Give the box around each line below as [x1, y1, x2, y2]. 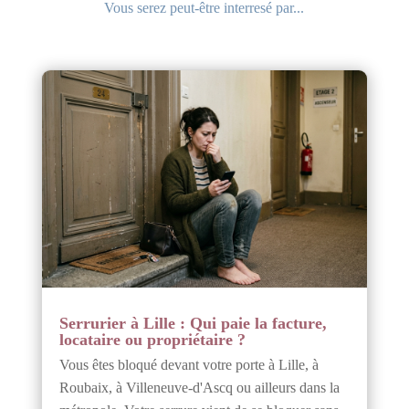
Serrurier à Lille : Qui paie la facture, [58, 314, 327, 333]
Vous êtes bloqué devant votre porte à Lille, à [58, 357, 319, 373]
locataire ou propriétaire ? [58, 330, 246, 350]
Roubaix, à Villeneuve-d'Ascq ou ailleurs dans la [58, 380, 340, 396]
